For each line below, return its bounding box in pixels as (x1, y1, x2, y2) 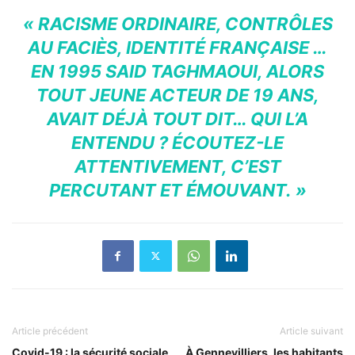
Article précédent (12, 324, 88, 337)
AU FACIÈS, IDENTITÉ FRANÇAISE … (28, 36, 327, 58)
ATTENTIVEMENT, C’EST (74, 155, 281, 177)
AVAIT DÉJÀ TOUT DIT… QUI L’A (47, 108, 308, 129)
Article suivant (280, 324, 343, 337)
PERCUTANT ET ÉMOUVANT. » (48, 179, 307, 200)
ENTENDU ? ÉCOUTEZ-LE (71, 132, 284, 153)
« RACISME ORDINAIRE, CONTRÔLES (22, 13, 333, 34)
